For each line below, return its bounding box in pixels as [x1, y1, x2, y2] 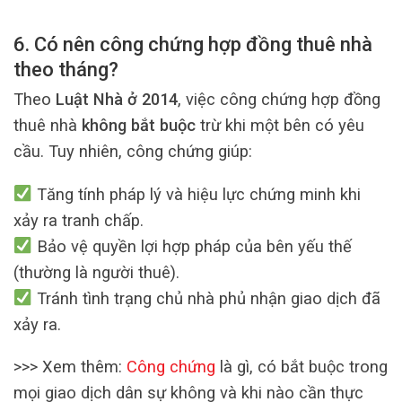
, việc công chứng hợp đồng [178, 90, 380, 109]
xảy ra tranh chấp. [13, 210, 144, 230]
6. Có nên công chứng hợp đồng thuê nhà [13, 32, 372, 56]
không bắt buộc [82, 116, 196, 135]
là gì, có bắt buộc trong [215, 357, 388, 377]
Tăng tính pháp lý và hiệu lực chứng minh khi [31, 184, 361, 204]
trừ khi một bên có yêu [196, 116, 364, 135]
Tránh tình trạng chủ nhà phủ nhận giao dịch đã [31, 288, 380, 308]
